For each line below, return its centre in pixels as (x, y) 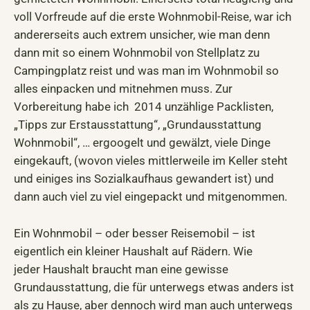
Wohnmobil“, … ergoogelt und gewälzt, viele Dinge (142, 142)
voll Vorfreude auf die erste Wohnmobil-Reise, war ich (153, 16)
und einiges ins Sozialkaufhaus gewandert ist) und (144, 178)
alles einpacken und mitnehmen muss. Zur (123, 88)
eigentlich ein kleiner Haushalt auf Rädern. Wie (133, 251)
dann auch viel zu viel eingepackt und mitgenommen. (151, 196)
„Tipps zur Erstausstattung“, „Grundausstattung (138, 124)
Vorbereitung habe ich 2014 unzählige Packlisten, (144, 106)
